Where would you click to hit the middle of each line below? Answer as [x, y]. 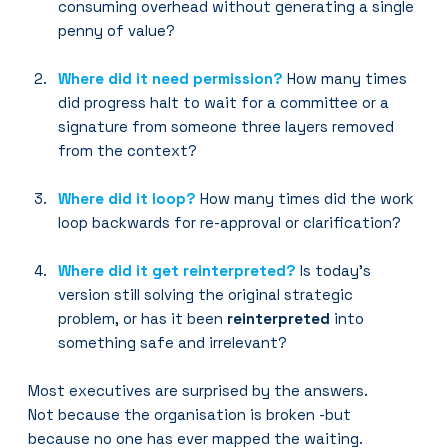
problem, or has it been [143, 318]
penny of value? [117, 30]
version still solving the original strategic [208, 294]
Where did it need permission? [171, 78]
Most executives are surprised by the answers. [198, 390]
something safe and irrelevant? [173, 342]
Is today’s [336, 270]
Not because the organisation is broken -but [192, 414]
